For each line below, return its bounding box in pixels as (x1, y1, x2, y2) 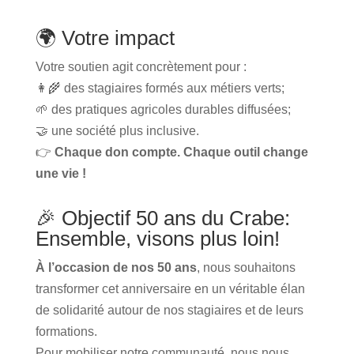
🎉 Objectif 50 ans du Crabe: (35, 205, 290, 230)
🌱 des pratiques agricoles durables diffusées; (35, 102, 291, 116)
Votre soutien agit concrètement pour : (35, 59, 247, 73)
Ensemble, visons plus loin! (35, 226, 280, 250)
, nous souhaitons (196, 260, 296, 274)
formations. (35, 324, 97, 338)
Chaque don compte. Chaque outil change (54, 145, 308, 159)
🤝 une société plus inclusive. (35, 123, 199, 137)
